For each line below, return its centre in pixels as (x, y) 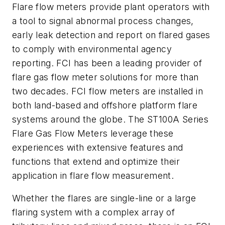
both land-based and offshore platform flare (105, 105)
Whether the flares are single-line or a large (104, 198)
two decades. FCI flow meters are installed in (107, 91)
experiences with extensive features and (98, 147)
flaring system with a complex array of (94, 212)
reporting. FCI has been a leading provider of (107, 63)
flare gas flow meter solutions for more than (105, 77)
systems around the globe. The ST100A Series (110, 119)
